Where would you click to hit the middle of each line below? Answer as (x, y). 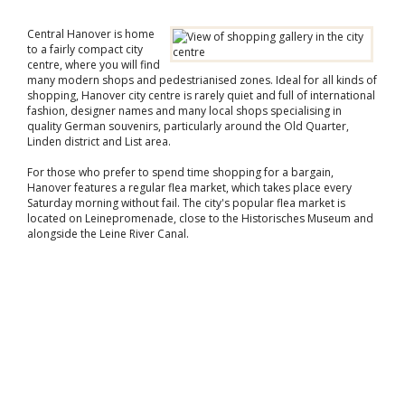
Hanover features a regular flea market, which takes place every (189, 188)
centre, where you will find (94, 65)
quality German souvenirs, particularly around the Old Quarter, (188, 126)
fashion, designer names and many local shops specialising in (184, 111)
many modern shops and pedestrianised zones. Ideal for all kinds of (202, 80)
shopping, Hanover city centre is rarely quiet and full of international (201, 95)
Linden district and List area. (99, 141)
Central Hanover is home (91, 34)
